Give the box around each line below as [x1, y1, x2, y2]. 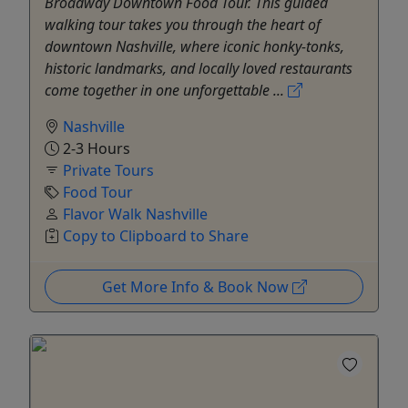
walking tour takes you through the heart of [45, 15, 321, 36]
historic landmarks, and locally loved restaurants [45, 58, 352, 79]
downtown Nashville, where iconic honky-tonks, [45, 36, 344, 57]
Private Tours [63, 160, 154, 181]
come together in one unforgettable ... [45, 80, 288, 101]
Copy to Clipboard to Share [63, 226, 249, 247]
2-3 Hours [59, 138, 130, 159]
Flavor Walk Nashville [63, 204, 208, 225]
